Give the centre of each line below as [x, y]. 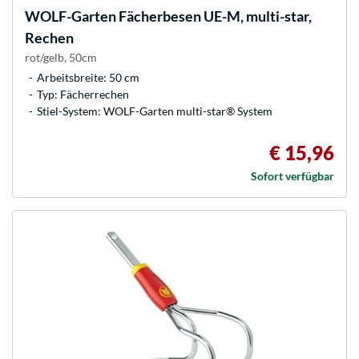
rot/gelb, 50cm [61, 58]
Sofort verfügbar [292, 176]
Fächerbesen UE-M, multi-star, [214, 16]
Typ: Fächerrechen [83, 95]
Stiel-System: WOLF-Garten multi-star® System [155, 111]
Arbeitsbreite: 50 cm [88, 78]
